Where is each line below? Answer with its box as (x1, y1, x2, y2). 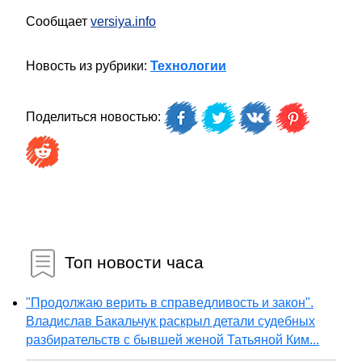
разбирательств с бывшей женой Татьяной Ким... (26, 333, 319, 347)
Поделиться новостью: (26, 110, 164, 124)
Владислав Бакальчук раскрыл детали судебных (26, 314, 315, 328)
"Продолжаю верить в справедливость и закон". (26, 296, 314, 309)
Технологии (150, 59, 226, 73)
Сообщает (26, 15, 90, 28)
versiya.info (90, 15, 156, 28)
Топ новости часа (60, 252, 204, 271)
